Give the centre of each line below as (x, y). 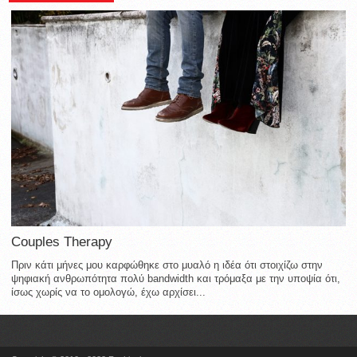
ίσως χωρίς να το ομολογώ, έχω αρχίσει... (108, 292)
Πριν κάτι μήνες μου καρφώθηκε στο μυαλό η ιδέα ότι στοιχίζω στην (167, 265)
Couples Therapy (62, 242)
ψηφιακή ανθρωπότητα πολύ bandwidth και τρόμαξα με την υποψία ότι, (176, 279)
